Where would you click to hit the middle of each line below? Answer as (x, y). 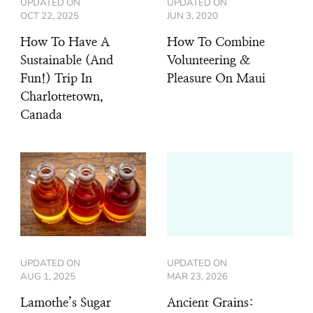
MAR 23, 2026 (197, 277)
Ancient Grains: (210, 304)
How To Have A (65, 43)
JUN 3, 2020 (192, 16)
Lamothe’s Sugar (66, 304)
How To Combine (216, 43)
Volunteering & (209, 61)
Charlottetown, (62, 97)
